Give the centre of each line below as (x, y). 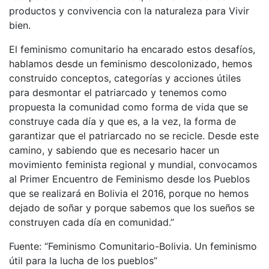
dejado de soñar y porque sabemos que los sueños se (132, 208)
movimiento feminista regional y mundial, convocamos (133, 165)
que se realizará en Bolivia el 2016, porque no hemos (129, 193)
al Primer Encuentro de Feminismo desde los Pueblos (129, 179)
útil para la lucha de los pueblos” (83, 261)
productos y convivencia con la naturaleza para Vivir (129, 11)
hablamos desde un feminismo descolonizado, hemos (131, 64)
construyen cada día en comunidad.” (92, 222)
